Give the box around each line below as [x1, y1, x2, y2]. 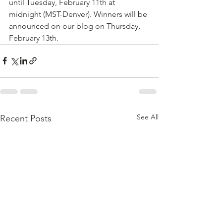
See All [137, 112, 159, 121]
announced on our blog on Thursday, [9, 21, 142, 31]
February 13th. [9, 33, 58, 43]
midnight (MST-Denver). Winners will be [9, 9, 149, 19]
